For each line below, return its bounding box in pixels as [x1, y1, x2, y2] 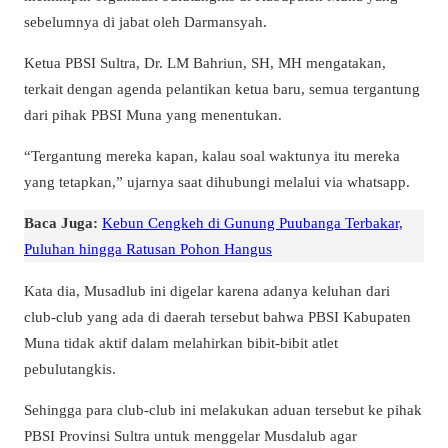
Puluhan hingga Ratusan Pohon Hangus [24, 240, 272, 258]
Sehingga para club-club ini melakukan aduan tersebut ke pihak [24, 400, 422, 418]
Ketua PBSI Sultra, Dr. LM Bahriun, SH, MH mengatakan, [24, 54, 386, 72]
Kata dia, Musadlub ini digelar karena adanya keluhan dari [24, 281, 390, 299]
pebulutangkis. [24, 359, 116, 377]
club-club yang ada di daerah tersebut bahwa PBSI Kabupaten [24, 307, 411, 325]
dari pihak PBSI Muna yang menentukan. [24, 106, 282, 124]
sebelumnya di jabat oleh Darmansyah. [24, 12, 267, 30]
